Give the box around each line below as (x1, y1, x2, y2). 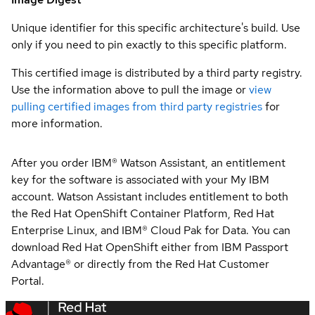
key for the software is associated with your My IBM (11, 172, 269, 187)
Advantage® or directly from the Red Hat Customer (11, 257, 269, 271)
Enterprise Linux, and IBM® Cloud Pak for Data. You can (11, 223, 290, 238)
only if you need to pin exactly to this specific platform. (11, 37, 287, 52)
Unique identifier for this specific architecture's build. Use (11, 20, 300, 35)
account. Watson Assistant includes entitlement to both (11, 189, 288, 204)
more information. (11, 116, 103, 131)
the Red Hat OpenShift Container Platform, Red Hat (11, 206, 274, 221)
